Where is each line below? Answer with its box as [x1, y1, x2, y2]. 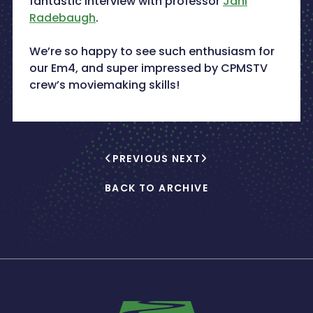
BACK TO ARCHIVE [105, 181, 208, 196]
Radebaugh [29, 10, 96, 27]
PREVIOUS [112, 152, 169, 166]
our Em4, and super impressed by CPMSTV [29, 60, 268, 77]
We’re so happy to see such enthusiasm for [29, 43, 275, 60]
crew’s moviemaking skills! [29, 77, 180, 94]
